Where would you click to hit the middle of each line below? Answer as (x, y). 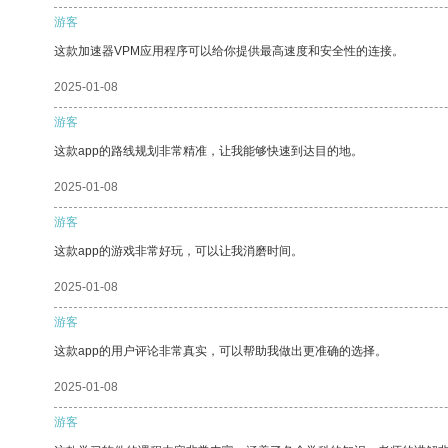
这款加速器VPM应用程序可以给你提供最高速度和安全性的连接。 (229, 50)
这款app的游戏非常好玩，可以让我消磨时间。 (178, 250)
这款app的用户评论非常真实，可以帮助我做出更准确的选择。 (220, 350)
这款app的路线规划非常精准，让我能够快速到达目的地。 (208, 150)
